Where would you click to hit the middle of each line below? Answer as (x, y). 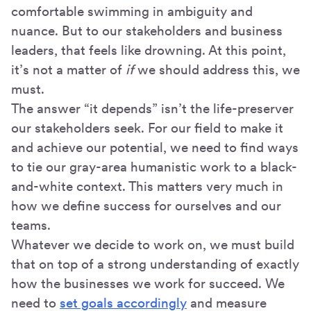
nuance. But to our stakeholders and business (147, 31)
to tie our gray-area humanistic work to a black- (154, 167)
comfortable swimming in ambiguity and (132, 12)
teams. (31, 226)
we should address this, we (217, 70)
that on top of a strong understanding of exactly (155, 264)
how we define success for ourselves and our (146, 206)
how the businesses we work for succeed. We (148, 284)
